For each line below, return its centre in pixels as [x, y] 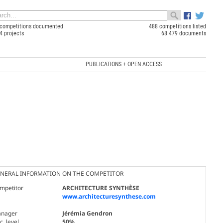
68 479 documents [183, 33]
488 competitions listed [177, 26]
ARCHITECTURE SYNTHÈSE [101, 188]
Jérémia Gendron [87, 213]
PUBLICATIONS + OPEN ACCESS [123, 64]
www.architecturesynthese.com [109, 196]
